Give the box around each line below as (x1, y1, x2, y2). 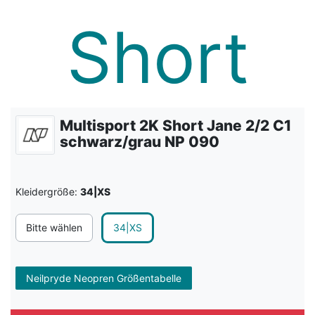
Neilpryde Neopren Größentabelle (26, 271, 181, 284)
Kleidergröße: (15, 185, 77, 198)
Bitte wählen (26, 221, 82, 234)
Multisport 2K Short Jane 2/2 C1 (60, 117, 291, 135)
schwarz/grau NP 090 (60, 133, 219, 151)
